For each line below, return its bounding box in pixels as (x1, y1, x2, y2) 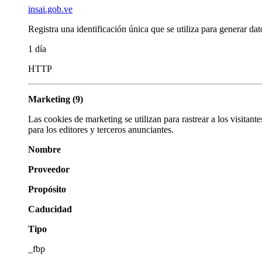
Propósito (28, 184, 66, 194)
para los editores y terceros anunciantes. (28, 124, 174, 135)
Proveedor (28, 164, 70, 174)
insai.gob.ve (28, 4, 73, 14)
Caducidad (28, 204, 72, 214)
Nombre (28, 144, 61, 154)
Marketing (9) (28, 94, 83, 104)
